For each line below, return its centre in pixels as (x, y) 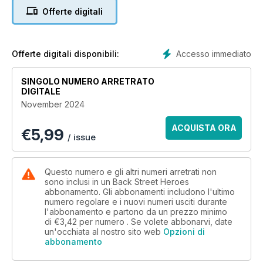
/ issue (82, 137)
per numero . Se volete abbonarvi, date (156, 221)
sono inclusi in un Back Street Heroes (117, 181)
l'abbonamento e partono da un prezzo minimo (136, 211)
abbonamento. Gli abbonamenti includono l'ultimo (140, 191)
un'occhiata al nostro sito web (104, 231)
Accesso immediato (214, 53)
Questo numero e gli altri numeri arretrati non (131, 171)
